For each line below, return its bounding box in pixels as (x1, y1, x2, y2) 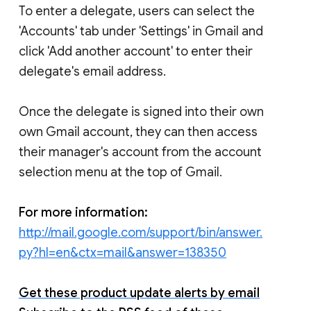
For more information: (19, 204, 148, 220)
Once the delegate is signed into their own (19, 103, 264, 119)
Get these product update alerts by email (19, 285, 260, 301)
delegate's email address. (19, 63, 166, 79)
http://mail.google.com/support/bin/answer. (19, 224, 262, 240)
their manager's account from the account (19, 144, 262, 160)
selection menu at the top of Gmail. (19, 164, 222, 180)
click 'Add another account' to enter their (19, 43, 253, 59)
